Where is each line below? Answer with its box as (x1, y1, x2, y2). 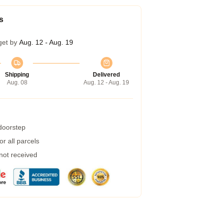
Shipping (5, 71, 29, 78)
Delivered (93, 71, 120, 78)
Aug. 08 (6, 79, 27, 86)
